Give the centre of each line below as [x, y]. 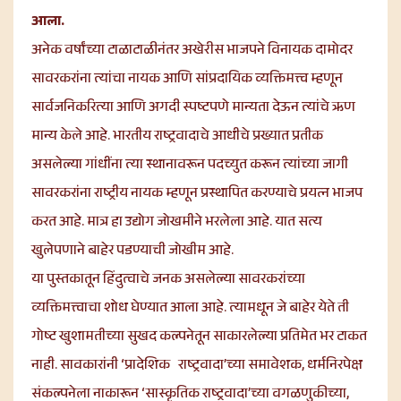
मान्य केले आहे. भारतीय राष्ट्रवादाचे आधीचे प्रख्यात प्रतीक [177, 137]
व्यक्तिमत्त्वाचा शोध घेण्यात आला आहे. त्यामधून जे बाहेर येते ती [190, 309]
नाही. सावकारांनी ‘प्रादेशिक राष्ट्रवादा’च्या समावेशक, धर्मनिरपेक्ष [197, 366]
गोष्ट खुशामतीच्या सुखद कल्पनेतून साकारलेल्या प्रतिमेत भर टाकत [199, 337]
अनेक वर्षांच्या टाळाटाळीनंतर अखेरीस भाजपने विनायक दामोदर [192, 51]
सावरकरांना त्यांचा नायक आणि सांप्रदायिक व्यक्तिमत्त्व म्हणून [187, 80]
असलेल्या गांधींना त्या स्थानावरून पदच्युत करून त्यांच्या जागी [190, 166]
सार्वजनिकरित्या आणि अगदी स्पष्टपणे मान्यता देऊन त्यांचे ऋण [193, 108]
